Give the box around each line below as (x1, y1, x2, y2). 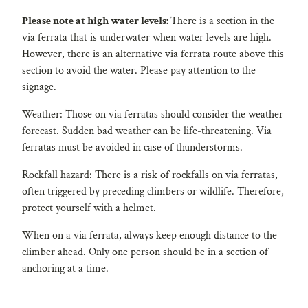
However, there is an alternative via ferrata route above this (22, 46, 284, 61)
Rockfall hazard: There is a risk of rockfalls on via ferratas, (22, 167, 278, 182)
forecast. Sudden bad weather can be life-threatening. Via (22, 123, 272, 138)
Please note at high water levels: (22, 13, 170, 28)
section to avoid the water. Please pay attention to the (22, 63, 256, 78)
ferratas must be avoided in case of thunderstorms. (22, 140, 243, 155)
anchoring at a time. (22, 261, 109, 276)
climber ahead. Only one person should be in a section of (22, 244, 268, 259)
